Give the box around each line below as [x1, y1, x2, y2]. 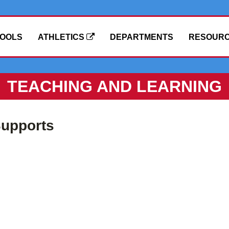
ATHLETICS [38, 33, 86, 41]
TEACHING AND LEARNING [7, 77, 222, 96]
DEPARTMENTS [110, 33, 173, 41]
